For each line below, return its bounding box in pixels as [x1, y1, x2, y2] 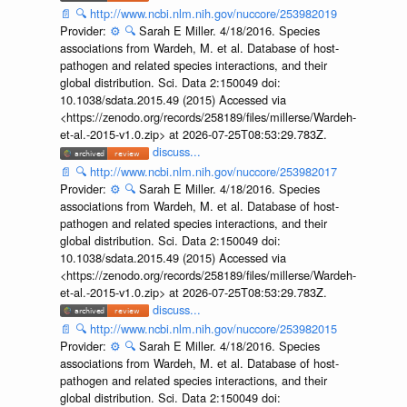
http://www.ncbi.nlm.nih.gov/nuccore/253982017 [89, 162, 337, 180]
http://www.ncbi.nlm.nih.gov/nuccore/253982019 [89, 5, 337, 23]
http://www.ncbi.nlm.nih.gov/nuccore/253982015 [89, 320, 337, 338]
